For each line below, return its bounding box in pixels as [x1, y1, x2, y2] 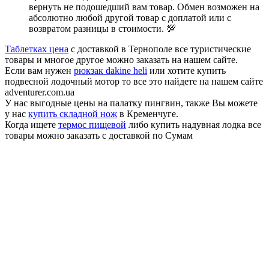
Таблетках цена [5, 43, 68, 54]
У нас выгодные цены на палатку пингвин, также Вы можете [5, 97, 258, 108]
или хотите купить [147, 65, 226, 76]
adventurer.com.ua [5, 86, 74, 97]
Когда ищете [5, 119, 58, 130]
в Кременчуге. [117, 108, 178, 119]
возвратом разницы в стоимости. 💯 [29, 23, 176, 34]
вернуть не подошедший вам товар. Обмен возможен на [29, 1, 259, 12]
